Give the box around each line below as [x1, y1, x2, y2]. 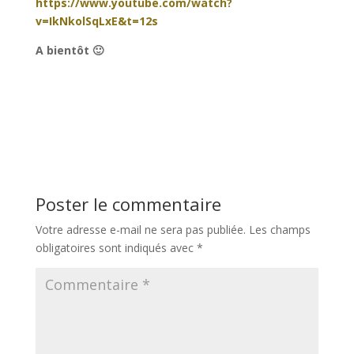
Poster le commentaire [35, 192, 221, 216]
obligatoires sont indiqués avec [35, 240, 197, 255]
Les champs [248, 222, 311, 237]
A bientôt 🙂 [35, 43, 104, 58]
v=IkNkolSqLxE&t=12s [35, 13, 158, 28]
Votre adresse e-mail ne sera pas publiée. [35, 222, 246, 237]
